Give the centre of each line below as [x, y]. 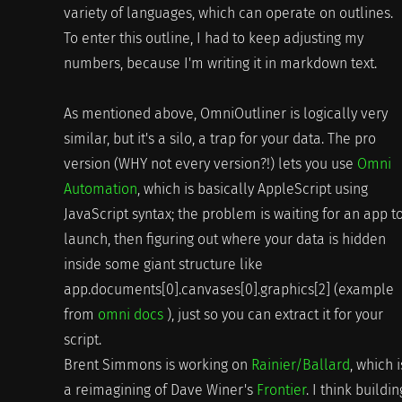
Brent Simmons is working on [157, 365]
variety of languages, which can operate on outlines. [228, 13]
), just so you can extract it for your [273, 315]
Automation [100, 189]
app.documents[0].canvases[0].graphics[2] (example [228, 290]
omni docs [130, 315]
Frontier [281, 390]
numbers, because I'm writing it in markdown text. [220, 64]
